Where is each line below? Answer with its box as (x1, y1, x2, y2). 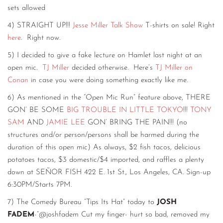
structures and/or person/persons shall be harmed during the (7, 131, 199, 139)
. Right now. (21, 34, 60, 42)
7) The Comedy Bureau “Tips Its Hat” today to (7, 198, 157, 206)
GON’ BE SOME (7, 106, 67, 114)
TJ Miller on (155, 64, 193, 72)
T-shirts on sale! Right (143, 21, 215, 29)
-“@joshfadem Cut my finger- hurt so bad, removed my (34, 211, 210, 219)
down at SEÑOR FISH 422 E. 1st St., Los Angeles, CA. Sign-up (7, 168, 211, 176)
